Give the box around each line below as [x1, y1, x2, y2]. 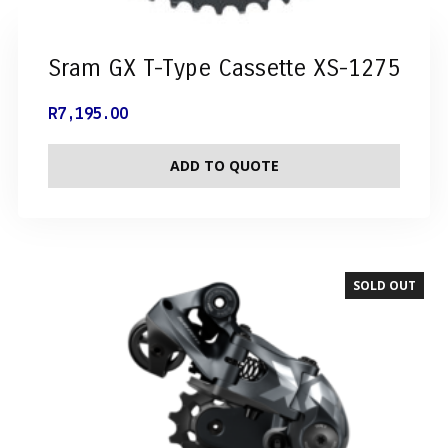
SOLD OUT [353, 277, 417, 295]
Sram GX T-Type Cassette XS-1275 [47, 54, 400, 83]
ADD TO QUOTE [169, 156, 279, 176]
